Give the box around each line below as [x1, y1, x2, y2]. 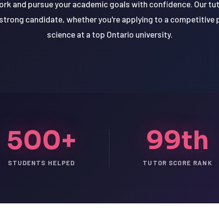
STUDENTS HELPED [8, 159, 75, 167]
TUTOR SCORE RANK [143, 159, 212, 167]
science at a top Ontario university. [46, 29, 173, 40]
